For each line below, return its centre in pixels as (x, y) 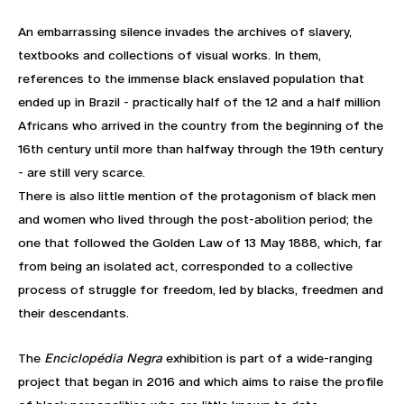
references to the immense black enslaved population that (191, 78)
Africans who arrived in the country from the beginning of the (201, 125)
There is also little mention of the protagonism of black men (197, 195)
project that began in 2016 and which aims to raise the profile (201, 381)
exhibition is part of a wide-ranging (267, 358)
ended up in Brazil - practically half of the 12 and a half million (199, 101)
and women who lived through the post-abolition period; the (195, 219)
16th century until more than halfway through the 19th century (201, 148)
